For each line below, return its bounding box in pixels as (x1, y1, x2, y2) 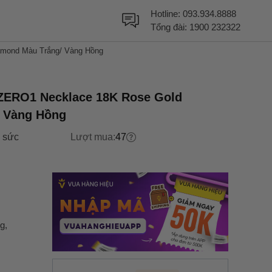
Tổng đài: (151, 22, 189, 32)
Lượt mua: (70, 132, 115, 142)
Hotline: (151, 8, 183, 19)
